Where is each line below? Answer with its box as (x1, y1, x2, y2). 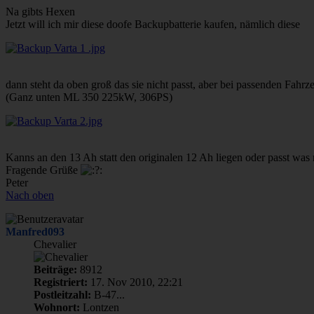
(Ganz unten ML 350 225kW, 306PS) (6, 90, 172, 103)
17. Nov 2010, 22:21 (88, 275, 183, 288)
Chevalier (34, 238, 76, 250)
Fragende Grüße (6, 163, 81, 176)
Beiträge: (34, 263, 77, 275)
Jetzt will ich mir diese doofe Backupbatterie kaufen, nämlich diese (6, 18, 300, 30)
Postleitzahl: (34, 288, 91, 301)
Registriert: (34, 275, 88, 288)
